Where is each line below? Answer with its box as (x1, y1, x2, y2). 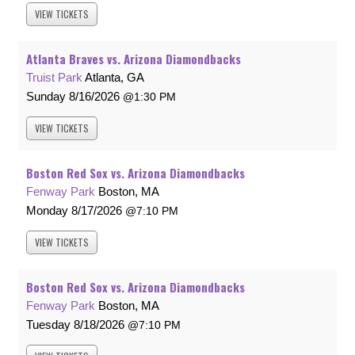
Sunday (26, 90, 66, 104)
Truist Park (26, 71, 82, 85)
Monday (26, 204, 68, 218)
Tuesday (26, 318, 71, 332)
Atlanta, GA (85, 71, 144, 85)
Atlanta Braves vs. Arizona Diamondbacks (26, 50, 241, 68)
